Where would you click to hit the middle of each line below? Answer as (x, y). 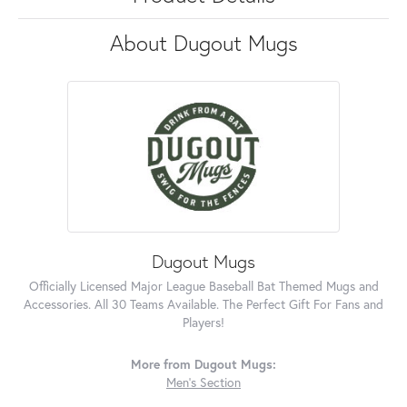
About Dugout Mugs (203, 42)
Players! (203, 322)
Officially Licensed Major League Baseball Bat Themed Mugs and (203, 286)
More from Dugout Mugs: (203, 364)
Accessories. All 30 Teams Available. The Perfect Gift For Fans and (203, 304)
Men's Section (203, 382)
